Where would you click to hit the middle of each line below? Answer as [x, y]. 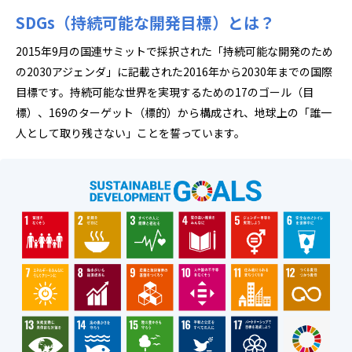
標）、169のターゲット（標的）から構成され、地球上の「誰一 [174, 112]
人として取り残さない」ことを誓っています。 [130, 132]
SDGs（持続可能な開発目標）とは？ [145, 22]
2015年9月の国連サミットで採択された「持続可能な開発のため [174, 51]
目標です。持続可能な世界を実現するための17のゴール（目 [165, 92]
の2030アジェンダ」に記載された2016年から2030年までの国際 [174, 71]
